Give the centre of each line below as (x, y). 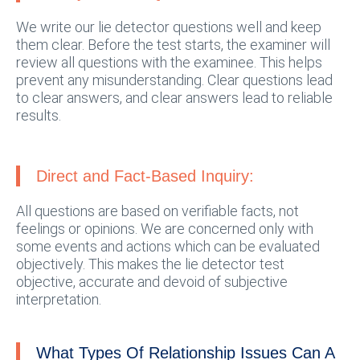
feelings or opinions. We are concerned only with (165, 229)
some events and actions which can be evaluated (168, 246)
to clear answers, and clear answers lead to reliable (174, 97)
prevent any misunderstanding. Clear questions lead (174, 80)
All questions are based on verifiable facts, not (157, 211)
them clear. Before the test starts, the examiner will (173, 44)
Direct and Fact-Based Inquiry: (145, 176)
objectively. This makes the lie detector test (150, 264)
